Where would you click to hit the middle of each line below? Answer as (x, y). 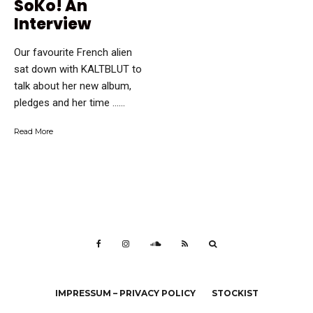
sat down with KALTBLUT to (78, 70)
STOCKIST (235, 293)
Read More (34, 132)
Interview (52, 24)
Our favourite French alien (73, 53)
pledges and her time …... (70, 103)
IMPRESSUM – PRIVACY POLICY (125, 293)
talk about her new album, (73, 86)
